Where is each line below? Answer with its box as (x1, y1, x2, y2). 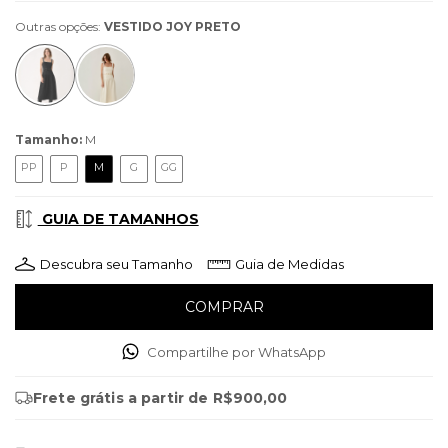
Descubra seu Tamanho (40, 256, 193, 273)
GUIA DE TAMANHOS (37, 210, 199, 229)
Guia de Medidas (235, 256, 344, 273)
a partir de (127, 389, 213, 408)
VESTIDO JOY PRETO (104, 18, 241, 34)
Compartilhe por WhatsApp (147, 343, 326, 360)
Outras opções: (15, 18, 104, 34)
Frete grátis (33, 389, 128, 408)
